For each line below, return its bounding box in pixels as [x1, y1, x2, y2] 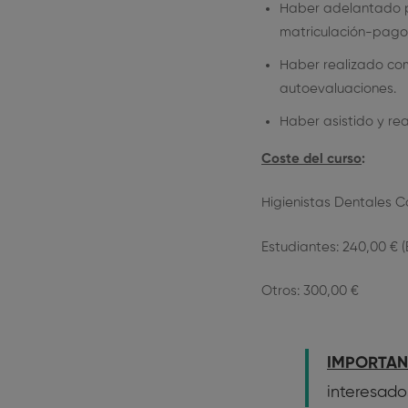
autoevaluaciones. [280, 81, 396, 96]
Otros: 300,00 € [261, 284, 359, 298]
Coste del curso [261, 151, 362, 166]
